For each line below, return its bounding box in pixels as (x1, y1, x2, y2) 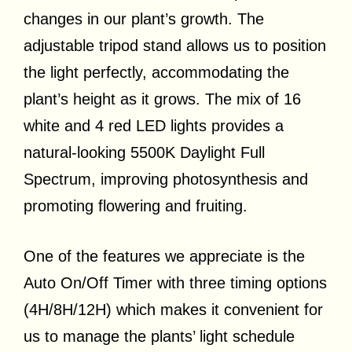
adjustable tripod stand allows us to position (24, 37, 326, 55)
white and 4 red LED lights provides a (24, 117, 284, 135)
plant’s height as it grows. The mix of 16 (24, 90, 301, 108)
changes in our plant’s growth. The (24, 10, 264, 28)
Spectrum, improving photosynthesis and (24, 170, 308, 189)
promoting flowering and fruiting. (24, 197, 247, 215)
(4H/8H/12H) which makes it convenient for (24, 301, 323, 319)
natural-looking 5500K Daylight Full (24, 144, 265, 162)
